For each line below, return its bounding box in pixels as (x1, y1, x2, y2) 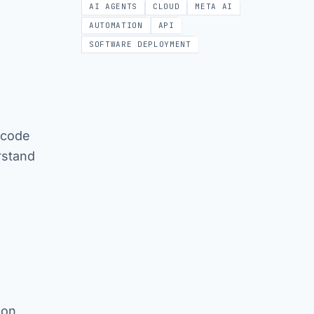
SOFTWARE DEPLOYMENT (89, 39, 191, 49)
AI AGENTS (89, 1, 137, 11)
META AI (195, 1, 233, 11)
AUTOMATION (89, 20, 143, 30)
